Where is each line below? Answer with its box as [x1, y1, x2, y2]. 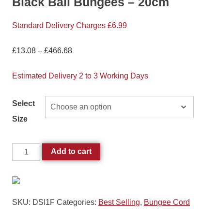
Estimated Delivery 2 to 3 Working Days [12, 72, 148, 80]
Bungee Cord [144, 198, 190, 207]
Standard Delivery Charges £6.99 [12, 21, 127, 30]
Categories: [57, 198, 98, 207]
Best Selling [98, 198, 140, 207]
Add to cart [51, 147, 92, 156]
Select [12, 99, 35, 108]
